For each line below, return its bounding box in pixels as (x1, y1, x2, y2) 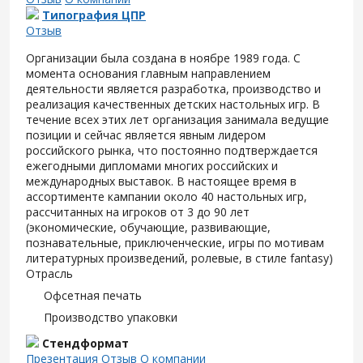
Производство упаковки (44, 310, 177, 325)
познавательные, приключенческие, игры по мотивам (26, 235, 324, 250)
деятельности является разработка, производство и (26, 81, 321, 96)
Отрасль (26, 266, 73, 281)
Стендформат (42, 335, 129, 351)
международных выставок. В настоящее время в (26, 173, 297, 189)
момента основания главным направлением (26, 66, 271, 81)
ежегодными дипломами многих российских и (26, 158, 278, 173)
